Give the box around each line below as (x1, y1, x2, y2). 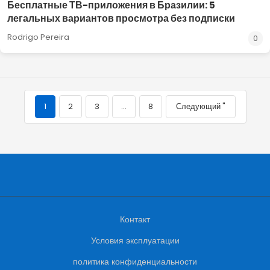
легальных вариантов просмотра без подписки (7, 11, 235, 25)
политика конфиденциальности (73, 256, 197, 268)
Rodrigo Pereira (7, 31, 69, 43)
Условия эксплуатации (90, 234, 180, 246)
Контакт (120, 213, 150, 225)
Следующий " (175, 101, 225, 112)
